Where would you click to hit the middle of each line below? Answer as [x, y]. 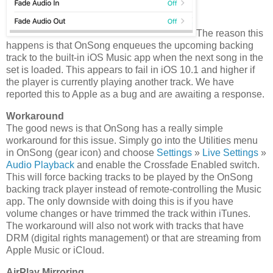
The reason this [230, 34]
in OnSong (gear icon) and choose [81, 152]
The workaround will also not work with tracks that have [125, 225]
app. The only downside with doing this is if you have [120, 201]
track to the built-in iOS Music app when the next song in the [135, 58]
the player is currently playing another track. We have [120, 82]
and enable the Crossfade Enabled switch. [167, 165]
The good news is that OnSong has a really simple [115, 128]
